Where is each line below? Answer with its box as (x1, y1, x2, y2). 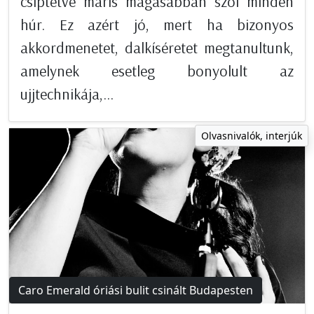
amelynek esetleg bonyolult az (20, 60, 294, 81)
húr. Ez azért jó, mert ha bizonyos (20, 14, 294, 34)
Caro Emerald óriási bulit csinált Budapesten (18, 282, 253, 298)
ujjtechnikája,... (20, 83, 114, 104)
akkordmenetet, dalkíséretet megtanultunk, (20, 37, 294, 57)
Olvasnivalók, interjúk (201, 128, 302, 142)
